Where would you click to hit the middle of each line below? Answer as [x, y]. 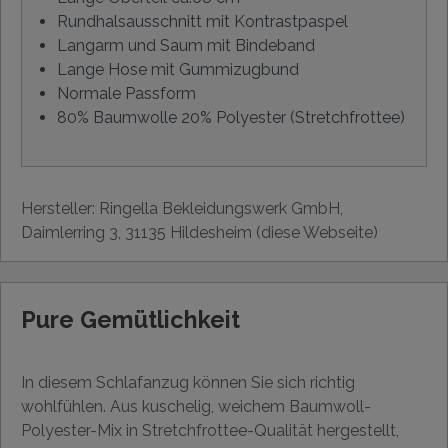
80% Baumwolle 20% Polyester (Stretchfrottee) [231, 117]
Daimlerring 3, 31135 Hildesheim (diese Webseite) [199, 232]
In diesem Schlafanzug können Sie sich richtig [188, 382]
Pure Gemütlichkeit [130, 319]
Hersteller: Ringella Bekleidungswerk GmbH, [182, 208]
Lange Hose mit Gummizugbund [178, 69]
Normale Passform [126, 93]
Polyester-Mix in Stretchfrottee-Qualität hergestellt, [210, 430]
